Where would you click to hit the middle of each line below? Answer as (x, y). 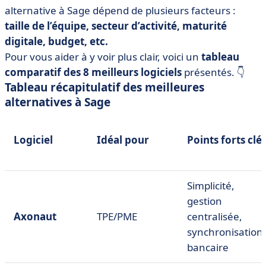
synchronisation (225, 232)
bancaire (208, 248)
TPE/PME (117, 217)
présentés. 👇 (213, 72)
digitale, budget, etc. (56, 42)
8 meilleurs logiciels (132, 72)
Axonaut (35, 217)
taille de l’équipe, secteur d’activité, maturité (116, 26)
